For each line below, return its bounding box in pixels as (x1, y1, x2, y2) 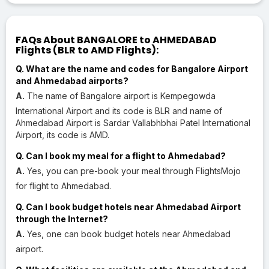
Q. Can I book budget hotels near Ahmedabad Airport (16, 201, 241, 212)
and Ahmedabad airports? (16, 75, 128, 86)
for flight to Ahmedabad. (16, 180, 111, 191)
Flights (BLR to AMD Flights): (16, 43, 159, 57)
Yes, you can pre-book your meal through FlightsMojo (25, 165, 241, 176)
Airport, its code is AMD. (16, 129, 109, 140)
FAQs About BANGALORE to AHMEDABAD (16, 32, 217, 47)
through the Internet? (16, 213, 108, 224)
